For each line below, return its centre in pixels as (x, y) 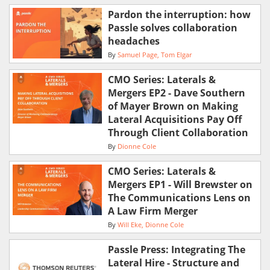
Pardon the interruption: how (179, 15)
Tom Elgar (176, 55)
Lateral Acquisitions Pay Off (174, 120)
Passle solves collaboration (172, 28)
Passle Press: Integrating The (176, 250)
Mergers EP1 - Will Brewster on (180, 185)
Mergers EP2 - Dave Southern (176, 93)
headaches (133, 41)
